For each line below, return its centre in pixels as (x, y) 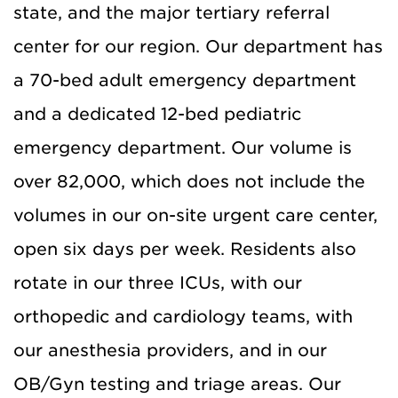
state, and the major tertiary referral (171, 12)
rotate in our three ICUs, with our (158, 283)
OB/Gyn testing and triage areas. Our (177, 384)
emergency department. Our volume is (183, 147)
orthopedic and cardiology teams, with (183, 316)
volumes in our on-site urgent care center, (195, 215)
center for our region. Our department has (198, 46)
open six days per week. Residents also (185, 249)
